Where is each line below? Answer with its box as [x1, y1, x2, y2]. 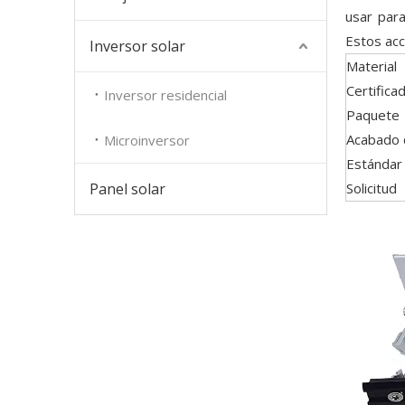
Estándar [346, 155, 402, 173]
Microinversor [104, 131, 190, 149]
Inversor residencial [104, 86, 227, 104]
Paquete [346, 106, 400, 124]
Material [346, 57, 397, 75]
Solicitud [346, 179, 397, 197]
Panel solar [89, 179, 165, 199]
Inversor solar [89, 36, 185, 56]
